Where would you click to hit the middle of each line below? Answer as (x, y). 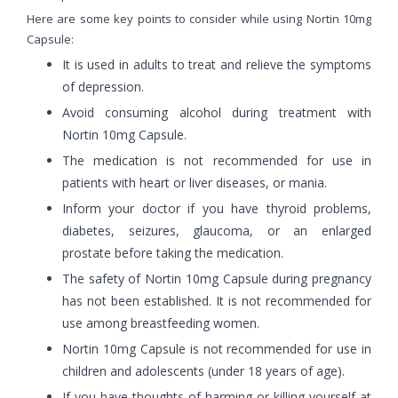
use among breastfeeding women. (161, 322)
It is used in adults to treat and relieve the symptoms (217, 64)
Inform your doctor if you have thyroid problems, (217, 208)
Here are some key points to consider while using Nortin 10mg (199, 18)
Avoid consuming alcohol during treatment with (217, 112)
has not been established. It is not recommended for (217, 300)
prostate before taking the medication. (173, 252)
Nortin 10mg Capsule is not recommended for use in (217, 348)
